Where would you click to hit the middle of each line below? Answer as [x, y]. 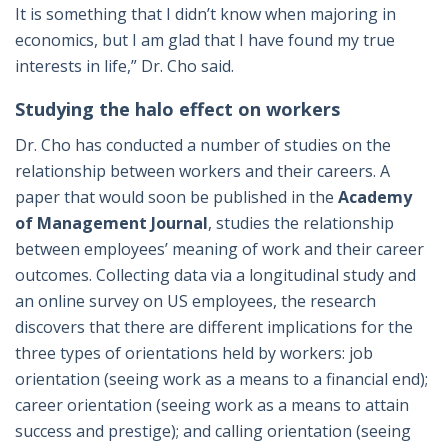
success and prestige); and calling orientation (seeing [213, 431]
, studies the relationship [301, 223]
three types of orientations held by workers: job [194, 353]
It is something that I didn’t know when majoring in [205, 14]
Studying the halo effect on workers [177, 109]
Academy [375, 197]
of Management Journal [111, 223]
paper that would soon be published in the [174, 197]
